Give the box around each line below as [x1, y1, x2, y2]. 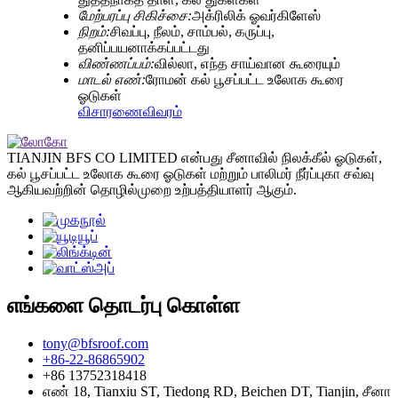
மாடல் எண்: [78, 71, 146, 87]
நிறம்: [78, 23, 110, 39]
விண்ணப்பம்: [78, 55, 155, 71]
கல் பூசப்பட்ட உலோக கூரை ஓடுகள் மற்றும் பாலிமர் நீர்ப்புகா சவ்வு [7, 165, 374, 181]
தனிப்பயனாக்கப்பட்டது [78, 39, 210, 55]
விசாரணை [78, 103, 143, 119]
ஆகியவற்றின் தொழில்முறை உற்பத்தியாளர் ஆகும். [7, 181, 297, 197]
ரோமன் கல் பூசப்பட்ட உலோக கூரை [146, 71, 344, 87]
